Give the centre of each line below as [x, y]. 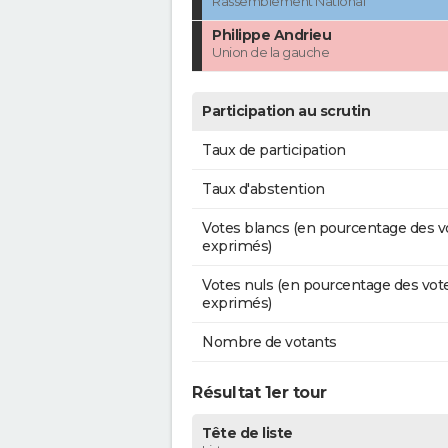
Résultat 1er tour [259, 393]
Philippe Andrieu [271, 35]
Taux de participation [274, 150]
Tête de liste [247, 433]
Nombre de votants [269, 342]
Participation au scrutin [286, 111]
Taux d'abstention [263, 189]
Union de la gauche [270, 52]
